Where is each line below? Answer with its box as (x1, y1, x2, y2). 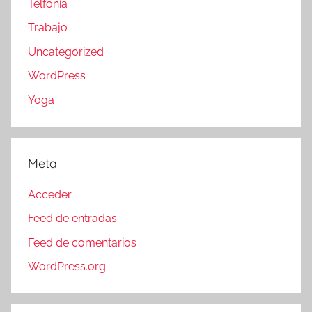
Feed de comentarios (28, 235, 136, 249)
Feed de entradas (28, 212, 117, 226)
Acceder (28, 187, 72, 201)
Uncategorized (28, 45, 104, 58)
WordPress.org (28, 259, 106, 273)
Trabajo (28, 21, 68, 35)
